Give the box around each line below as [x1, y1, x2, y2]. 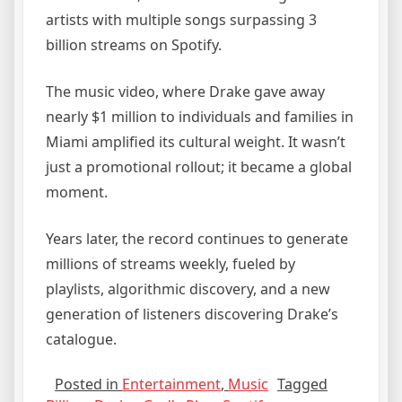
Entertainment [122, 374, 221, 395]
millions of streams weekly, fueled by [46, 254, 295, 275]
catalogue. [46, 329, 117, 350]
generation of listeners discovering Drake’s [46, 304, 338, 325]
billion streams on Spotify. [46, 35, 222, 56]
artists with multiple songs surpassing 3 [46, 10, 317, 31]
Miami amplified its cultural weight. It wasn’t [46, 132, 345, 153]
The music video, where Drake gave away [46, 82, 325, 102]
